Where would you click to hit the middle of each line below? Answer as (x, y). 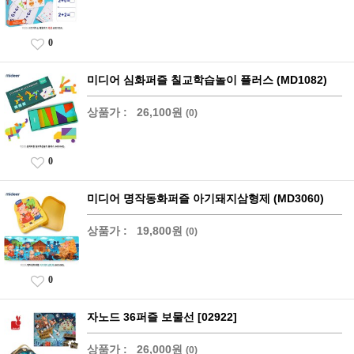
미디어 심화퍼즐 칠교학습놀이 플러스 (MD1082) (207, 79)
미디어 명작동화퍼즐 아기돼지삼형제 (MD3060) (205, 198)
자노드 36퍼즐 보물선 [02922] (162, 316)
